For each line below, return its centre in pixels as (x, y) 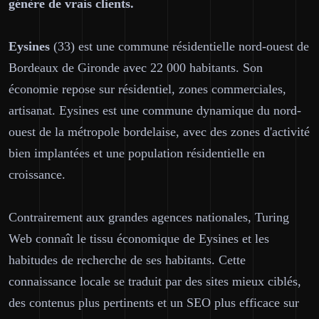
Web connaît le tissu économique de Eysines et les (139, 239)
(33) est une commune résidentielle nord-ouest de (179, 46)
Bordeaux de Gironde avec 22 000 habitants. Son (136, 68)
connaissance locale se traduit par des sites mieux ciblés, (155, 281)
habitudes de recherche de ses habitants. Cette (127, 260)
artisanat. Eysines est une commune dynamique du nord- (155, 110)
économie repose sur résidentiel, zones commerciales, (147, 89)
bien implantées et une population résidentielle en (137, 153)
